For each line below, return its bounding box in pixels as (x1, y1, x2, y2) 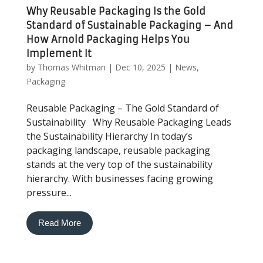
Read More (38, 218, 81, 228)
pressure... (26, 186, 72, 199)
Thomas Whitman (37, 62, 106, 73)
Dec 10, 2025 (114, 62, 166, 73)
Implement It (26, 48, 92, 59)
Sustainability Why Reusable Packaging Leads (26, 116, 231, 129)
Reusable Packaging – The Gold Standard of (26, 102, 219, 114)
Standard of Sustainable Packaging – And (26, 19, 233, 31)
